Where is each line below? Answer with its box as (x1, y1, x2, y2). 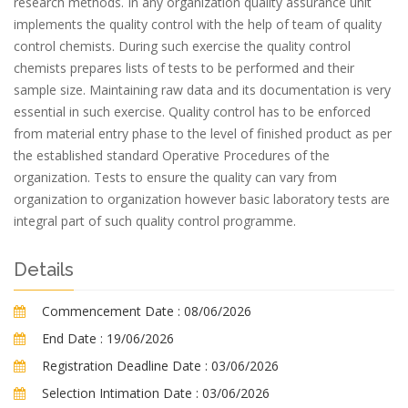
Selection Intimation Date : (42, 384, 199, 402)
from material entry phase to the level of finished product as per (14, 125, 392, 142)
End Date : (42, 330, 103, 347)
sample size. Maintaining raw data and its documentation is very (14, 81, 391, 98)
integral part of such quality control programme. (14, 212, 296, 229)
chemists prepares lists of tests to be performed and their (14, 59, 354, 76)
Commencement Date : (42, 302, 180, 320)
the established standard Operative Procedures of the (14, 147, 330, 164)
